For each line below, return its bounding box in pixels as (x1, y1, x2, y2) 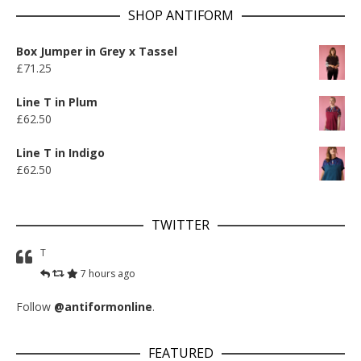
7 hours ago (81, 267, 135, 281)
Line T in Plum (16, 93, 98, 110)
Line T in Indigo (16, 144, 105, 160)
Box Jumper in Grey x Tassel (16, 44, 177, 60)
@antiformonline (54, 299, 152, 315)
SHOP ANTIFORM (127, 6, 234, 25)
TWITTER (151, 216, 210, 234)
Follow (16, 299, 54, 315)
